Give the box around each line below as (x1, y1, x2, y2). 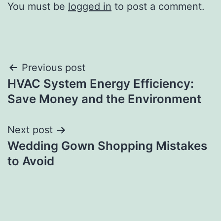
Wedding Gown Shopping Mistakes (7, 139, 207, 153)
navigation (7, 82, 93, 104)
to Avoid (7, 154, 54, 169)
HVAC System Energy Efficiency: (7, 76, 194, 91)
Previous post (22, 62, 85, 74)
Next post (7, 124, 53, 136)
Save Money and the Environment (7, 92, 201, 107)
